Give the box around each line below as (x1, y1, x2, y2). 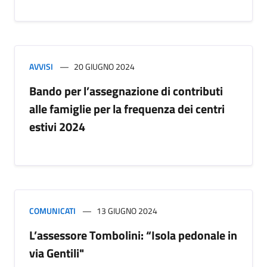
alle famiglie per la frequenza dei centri (29, 99, 225, 118)
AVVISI (29, 60, 53, 73)
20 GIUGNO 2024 (74, 60, 135, 73)
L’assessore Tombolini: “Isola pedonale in (29, 225, 237, 244)
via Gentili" (29, 243, 84, 262)
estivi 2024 (29, 117, 85, 136)
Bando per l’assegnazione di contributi (29, 81, 223, 100)
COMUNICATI (29, 204, 76, 217)
